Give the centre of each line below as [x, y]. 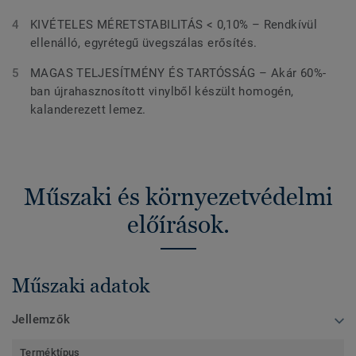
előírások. [178, 225]
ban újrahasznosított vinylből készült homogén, [162, 92]
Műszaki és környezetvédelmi [178, 197]
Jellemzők [41, 319]
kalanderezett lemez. [90, 110]
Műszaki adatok [81, 285]
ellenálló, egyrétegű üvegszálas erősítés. [145, 43]
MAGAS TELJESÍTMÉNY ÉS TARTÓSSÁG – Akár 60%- [178, 74]
